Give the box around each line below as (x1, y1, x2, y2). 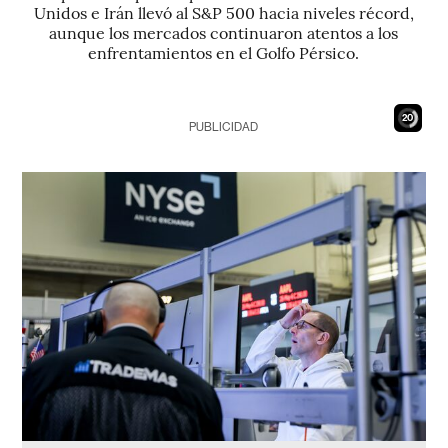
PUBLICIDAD (189, 120, 259, 134)
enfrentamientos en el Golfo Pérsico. (88, 41, 360, 63)
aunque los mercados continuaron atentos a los (49, 21, 399, 43)
